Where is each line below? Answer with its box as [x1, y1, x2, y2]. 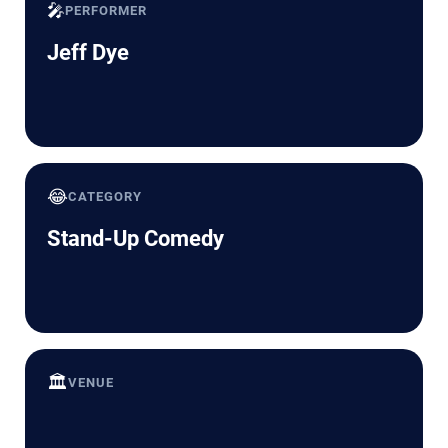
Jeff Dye [47, 39, 129, 65]
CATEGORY [68, 188, 143, 204]
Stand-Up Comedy [47, 225, 224, 251]
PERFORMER [65, 2, 148, 18]
